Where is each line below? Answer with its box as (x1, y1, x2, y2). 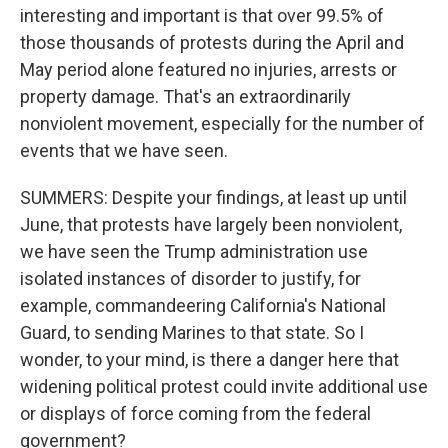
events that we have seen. (20, 140, 228, 161)
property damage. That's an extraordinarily (20, 86, 351, 107)
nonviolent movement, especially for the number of (20, 113, 425, 134)
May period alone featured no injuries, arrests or (20, 59, 397, 80)
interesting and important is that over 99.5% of (20, 5, 384, 26)
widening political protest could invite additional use (20, 376, 428, 397)
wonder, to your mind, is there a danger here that (20, 349, 399, 370)
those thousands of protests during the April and (20, 32, 404, 53)
